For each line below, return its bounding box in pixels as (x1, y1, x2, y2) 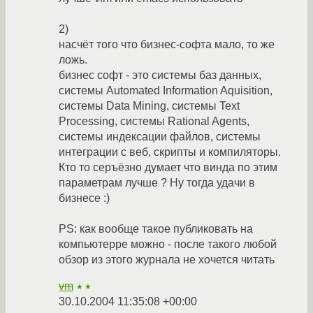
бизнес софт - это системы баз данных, (59, 69, 261, 82)
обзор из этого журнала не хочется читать (59, 254, 275, 266)
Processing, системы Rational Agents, (59, 115, 249, 128)
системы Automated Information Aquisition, (59, 85, 272, 97)
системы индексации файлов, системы (59, 131, 261, 143)
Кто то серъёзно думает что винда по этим (59, 161, 277, 174)
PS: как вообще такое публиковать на (59, 223, 253, 235)
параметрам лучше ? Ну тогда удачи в (59, 177, 255, 189)
